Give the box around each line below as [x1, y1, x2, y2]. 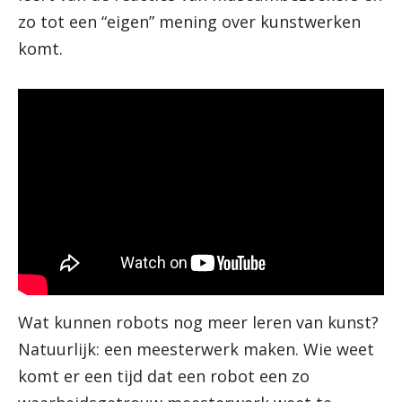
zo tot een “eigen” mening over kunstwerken [18, 10, 361, 32]
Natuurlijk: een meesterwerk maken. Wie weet [18, 338, 374, 360]
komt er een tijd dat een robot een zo [18, 365, 310, 387]
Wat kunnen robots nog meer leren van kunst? [18, 311, 379, 333]
